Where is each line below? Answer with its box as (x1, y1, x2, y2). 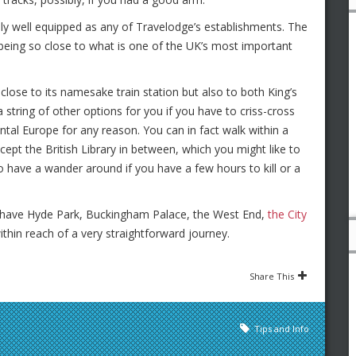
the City (268, 207, 307, 222)
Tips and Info (254, 323, 309, 335)
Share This (250, 270, 294, 282)
